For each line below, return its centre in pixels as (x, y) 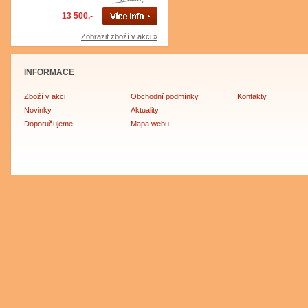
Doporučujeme (48, 124)
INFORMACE (49, 72)
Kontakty (252, 96)
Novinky (38, 110)
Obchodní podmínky (165, 96)
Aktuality (145, 110)
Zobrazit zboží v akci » (119, 36)
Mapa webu (150, 124)
